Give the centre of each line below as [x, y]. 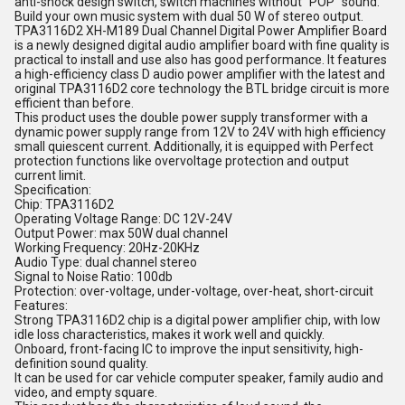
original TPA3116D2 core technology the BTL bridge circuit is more [202, 89]
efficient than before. [74, 103]
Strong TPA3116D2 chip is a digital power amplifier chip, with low [198, 320]
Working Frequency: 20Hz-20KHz [107, 248]
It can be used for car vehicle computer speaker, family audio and [199, 378]
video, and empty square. [86, 392]
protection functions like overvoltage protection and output [182, 161]
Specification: [53, 190]
